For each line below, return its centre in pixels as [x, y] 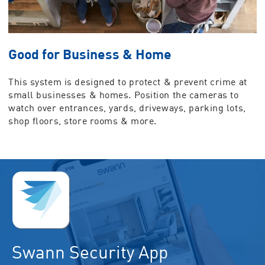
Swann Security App [90, 252]
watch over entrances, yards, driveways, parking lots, [127, 108]
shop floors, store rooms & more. [83, 121]
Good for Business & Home [90, 54]
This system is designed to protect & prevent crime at [128, 82]
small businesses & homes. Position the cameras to [124, 95]
